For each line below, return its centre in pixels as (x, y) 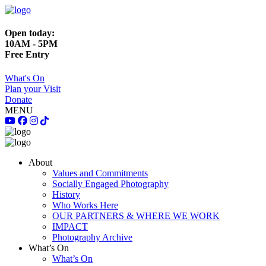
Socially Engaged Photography (110, 183)
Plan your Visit (33, 88)
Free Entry (27, 55)
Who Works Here (85, 205)
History (66, 194)
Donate (18, 99)
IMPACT (70, 226)
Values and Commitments (100, 173)
